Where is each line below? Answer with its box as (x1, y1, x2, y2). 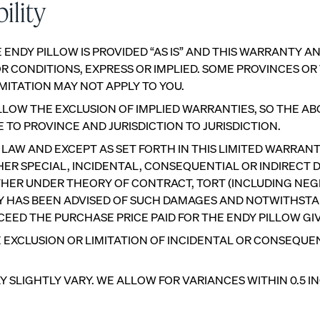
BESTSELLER (54, 252, 114, 264)
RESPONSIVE (212, 252, 272, 264)
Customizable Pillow (46, 233, 150, 249)
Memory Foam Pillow (204, 233, 310, 249)
